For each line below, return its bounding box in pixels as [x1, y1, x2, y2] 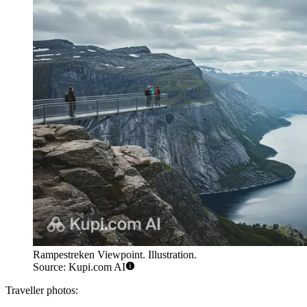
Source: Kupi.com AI [33, 260, 125, 273]
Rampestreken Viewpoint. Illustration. [33, 248, 197, 260]
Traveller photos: [5, 284, 78, 296]
